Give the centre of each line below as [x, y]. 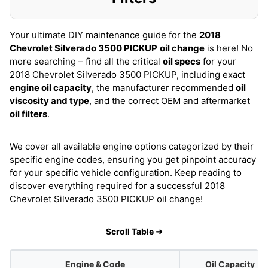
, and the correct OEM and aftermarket [170, 101]
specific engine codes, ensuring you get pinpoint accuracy [133, 159]
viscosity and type [49, 101]
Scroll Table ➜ [134, 231]
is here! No [229, 48]
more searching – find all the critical [86, 61]
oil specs [182, 61]
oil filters [28, 114]
